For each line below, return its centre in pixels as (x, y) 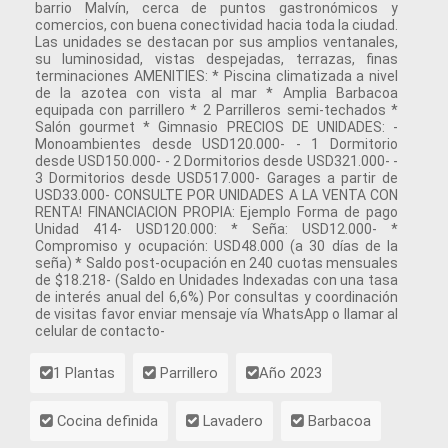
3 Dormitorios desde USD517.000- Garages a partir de (216, 178)
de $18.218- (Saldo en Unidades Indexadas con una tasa (216, 280)
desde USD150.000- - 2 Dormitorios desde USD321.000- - (216, 161)
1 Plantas (84, 373)
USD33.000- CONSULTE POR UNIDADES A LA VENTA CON (216, 195)
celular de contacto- (100, 331)
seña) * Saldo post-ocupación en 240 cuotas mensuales (216, 263)
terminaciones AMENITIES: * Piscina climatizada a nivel (216, 76)
